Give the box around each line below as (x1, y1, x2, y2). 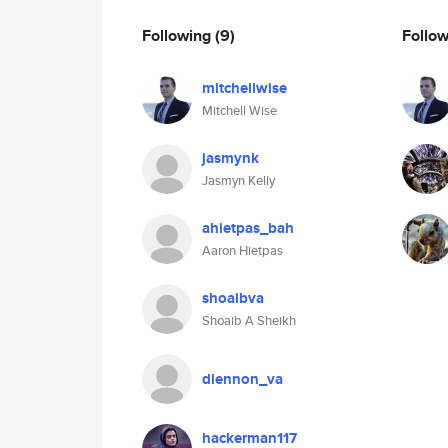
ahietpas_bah (202, 217, 294, 239)
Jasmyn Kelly (202, 171, 275, 190)
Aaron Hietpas (202, 241, 283, 260)
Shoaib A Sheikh (202, 311, 296, 330)
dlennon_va (202, 368, 283, 390)
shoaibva (202, 287, 264, 309)
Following (142, 23, 215, 47)
